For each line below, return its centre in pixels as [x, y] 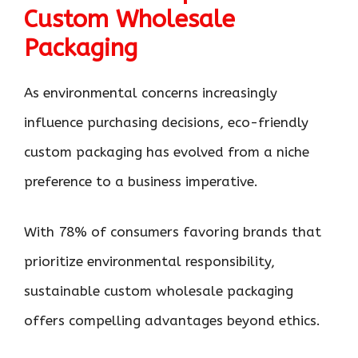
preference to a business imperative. [141, 181]
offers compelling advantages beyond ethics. [172, 320]
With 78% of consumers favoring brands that [173, 231]
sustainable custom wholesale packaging [159, 290]
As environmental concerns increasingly [151, 93]
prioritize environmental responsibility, [149, 261]
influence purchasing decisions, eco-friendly [166, 122]
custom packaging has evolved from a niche [167, 152]
